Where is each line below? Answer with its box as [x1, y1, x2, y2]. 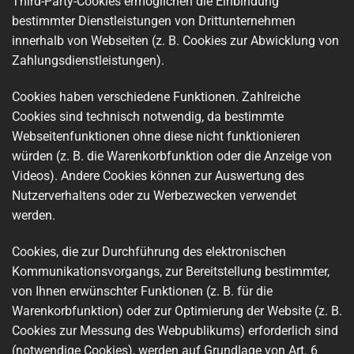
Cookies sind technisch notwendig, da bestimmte [12, 108, 284, 124]
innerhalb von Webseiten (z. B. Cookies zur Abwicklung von [12, 33, 339, 49]
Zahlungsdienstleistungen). [12, 53, 164, 69]
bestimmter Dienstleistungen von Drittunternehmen [12, 13, 296, 29]
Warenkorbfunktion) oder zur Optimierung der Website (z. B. [12, 303, 342, 318]
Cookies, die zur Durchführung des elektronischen [12, 243, 286, 259]
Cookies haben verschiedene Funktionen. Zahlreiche [12, 88, 300, 104]
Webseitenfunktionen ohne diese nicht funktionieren [12, 128, 300, 144]
